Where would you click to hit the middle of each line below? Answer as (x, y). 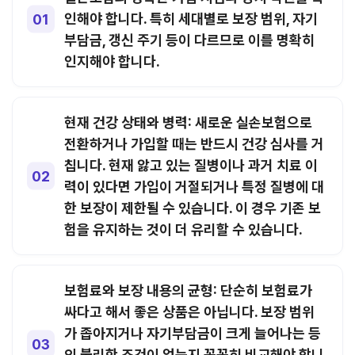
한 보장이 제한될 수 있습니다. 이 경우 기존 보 (193, 208)
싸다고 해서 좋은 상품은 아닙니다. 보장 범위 (189, 312)
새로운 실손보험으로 (252, 122)
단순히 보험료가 (265, 290)
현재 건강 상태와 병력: (128, 122)
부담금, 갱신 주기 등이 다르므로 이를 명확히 (189, 40)
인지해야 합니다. (112, 61)
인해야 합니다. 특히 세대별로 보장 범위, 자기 (191, 19)
